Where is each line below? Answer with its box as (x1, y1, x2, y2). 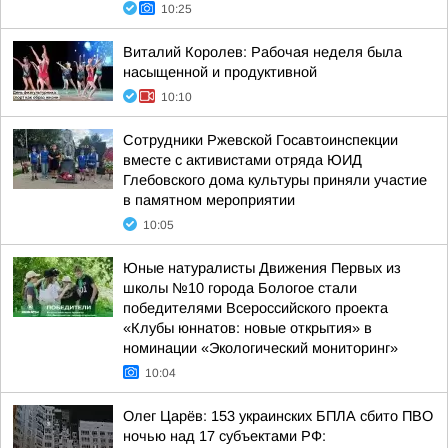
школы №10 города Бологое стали (123, 280, 357, 296)
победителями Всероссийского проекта (123, 300, 388, 316)
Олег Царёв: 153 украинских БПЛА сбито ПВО (123, 408, 433, 424)
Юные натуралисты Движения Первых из (123, 260, 401, 276)
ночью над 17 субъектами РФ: (123, 428, 326, 444)
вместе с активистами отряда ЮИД (123, 152, 362, 168)
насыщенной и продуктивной (123, 64, 317, 80)
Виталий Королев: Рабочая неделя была (123, 44, 402, 60)
